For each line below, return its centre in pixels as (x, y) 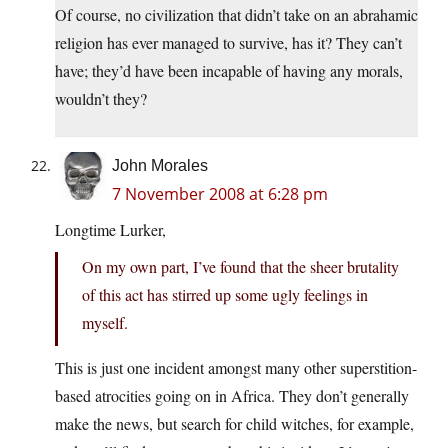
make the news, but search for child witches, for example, (234, 424)
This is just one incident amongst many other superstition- (236, 368)
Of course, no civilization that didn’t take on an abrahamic (236, 15)
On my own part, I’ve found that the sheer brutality (240, 267)
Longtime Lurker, (110, 230)
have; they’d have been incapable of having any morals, (229, 71)
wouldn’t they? (101, 99)
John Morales (160, 166)
